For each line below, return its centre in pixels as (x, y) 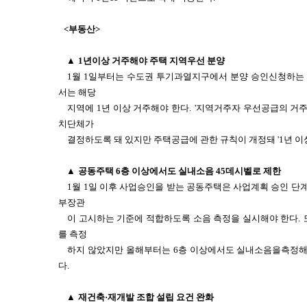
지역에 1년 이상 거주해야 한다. (130, 108)
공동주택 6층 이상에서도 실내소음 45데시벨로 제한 (180, 171)
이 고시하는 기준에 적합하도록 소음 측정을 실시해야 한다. (184, 218)
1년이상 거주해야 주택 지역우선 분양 (151, 61)
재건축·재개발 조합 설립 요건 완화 (146, 297)
